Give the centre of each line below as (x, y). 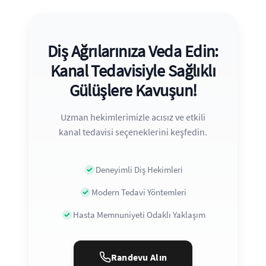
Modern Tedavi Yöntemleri (139, 192)
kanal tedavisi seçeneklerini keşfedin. (133, 132)
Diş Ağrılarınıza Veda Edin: (133, 51)
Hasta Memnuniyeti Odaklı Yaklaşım (139, 214)
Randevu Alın (139, 257)
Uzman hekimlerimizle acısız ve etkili (133, 117)
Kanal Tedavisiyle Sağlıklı (133, 70)
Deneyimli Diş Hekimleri (139, 169)
